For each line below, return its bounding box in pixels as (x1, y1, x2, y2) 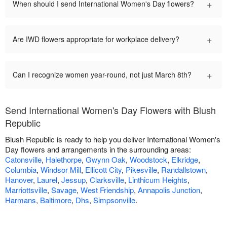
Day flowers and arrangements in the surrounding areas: (5, 143, 191, 155)
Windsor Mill (41, 164, 81, 175)
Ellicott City (85, 164, 122, 175)
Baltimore (40, 194, 71, 205)
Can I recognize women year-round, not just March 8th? (13, 69, 192, 80)
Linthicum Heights (128, 174, 187, 185)
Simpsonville (93, 194, 135, 205)
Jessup (61, 174, 86, 185)
